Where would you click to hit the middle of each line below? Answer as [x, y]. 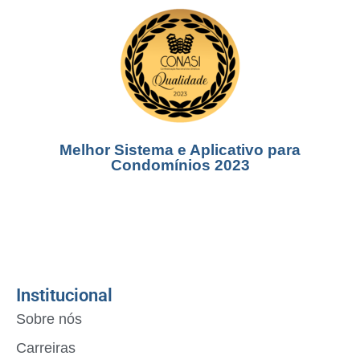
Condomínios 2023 [180, 165]
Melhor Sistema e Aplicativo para [180, 149]
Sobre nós [49, 319]
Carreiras [46, 348]
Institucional [64, 295]
